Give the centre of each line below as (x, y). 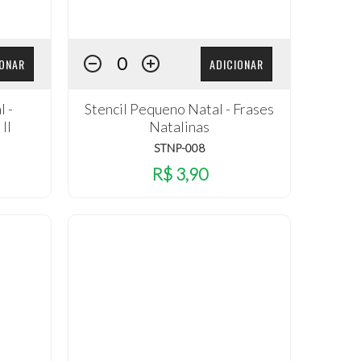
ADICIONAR (237, 64)
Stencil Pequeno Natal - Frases (180, 108)
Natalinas (180, 126)
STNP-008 (180, 147)
